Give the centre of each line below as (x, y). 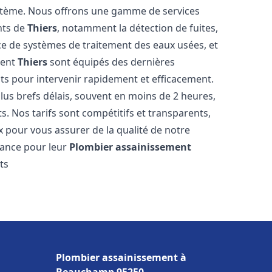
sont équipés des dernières (111, 62)
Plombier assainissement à (121, 257)
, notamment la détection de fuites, (138, 28)
